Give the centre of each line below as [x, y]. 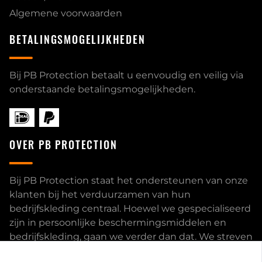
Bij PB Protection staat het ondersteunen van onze [129, 180]
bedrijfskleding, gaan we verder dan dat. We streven [131, 237]
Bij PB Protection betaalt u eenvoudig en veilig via [126, 75]
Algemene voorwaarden [66, 13]
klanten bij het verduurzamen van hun [100, 194]
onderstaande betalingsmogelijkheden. [102, 89]
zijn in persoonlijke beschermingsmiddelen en [118, 223]
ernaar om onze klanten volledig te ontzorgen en [124, 251]
